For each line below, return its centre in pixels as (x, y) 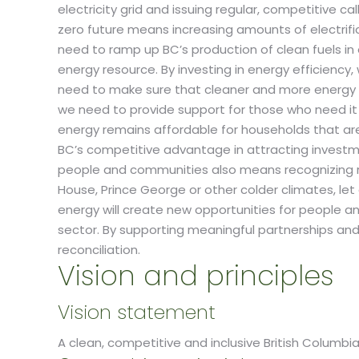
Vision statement (137, 312)
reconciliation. (99, 250)
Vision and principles (196, 276)
